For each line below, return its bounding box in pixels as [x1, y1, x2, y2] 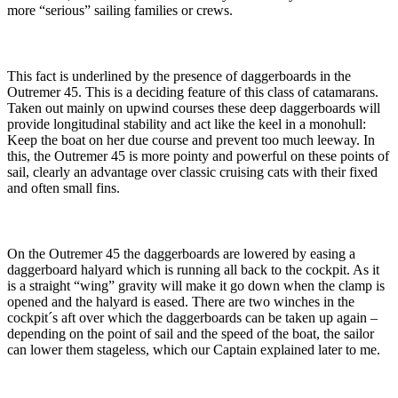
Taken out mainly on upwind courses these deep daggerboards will [7, 100, 380, 116]
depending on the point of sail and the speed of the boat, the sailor [7, 326, 374, 342]
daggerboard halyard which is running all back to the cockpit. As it [7, 262, 379, 278]
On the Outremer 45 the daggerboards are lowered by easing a [7, 246, 355, 262]
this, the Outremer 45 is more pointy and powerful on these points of [7, 148, 389, 164]
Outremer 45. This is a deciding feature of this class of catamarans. [7, 84, 378, 100]
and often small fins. [7, 180, 120, 196]
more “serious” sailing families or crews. [7, 3, 233, 19]
